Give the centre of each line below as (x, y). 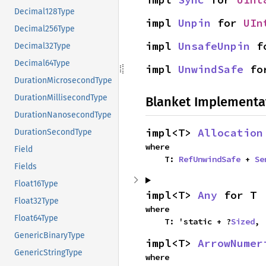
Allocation (230, 133)
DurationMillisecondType (61, 98)
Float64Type (36, 218)
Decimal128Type (45, 12)
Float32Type (37, 201)
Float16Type (36, 184)
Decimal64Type (42, 64)
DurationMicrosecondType (63, 81)
